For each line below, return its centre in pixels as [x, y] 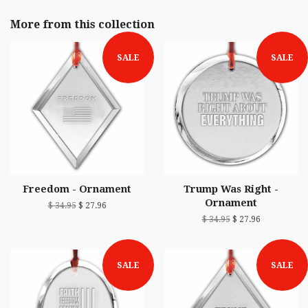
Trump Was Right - [231, 189]
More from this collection [82, 25]
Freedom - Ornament [77, 189]
